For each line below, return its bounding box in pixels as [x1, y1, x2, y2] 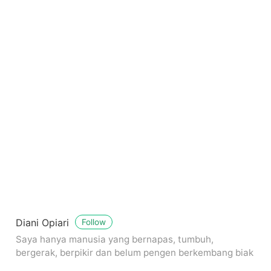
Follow [82, 217, 106, 227]
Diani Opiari [16, 216, 73, 229]
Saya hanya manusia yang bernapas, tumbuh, [16, 233, 214, 245]
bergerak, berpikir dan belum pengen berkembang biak [16, 246, 254, 258]
